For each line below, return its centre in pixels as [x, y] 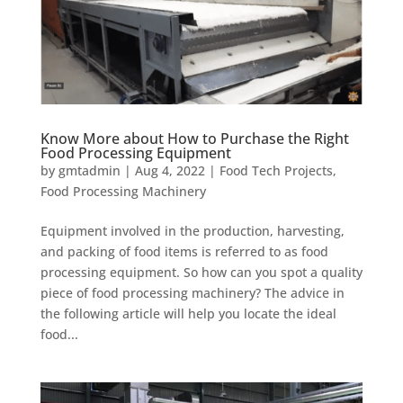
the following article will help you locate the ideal [188, 313]
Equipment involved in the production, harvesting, [192, 230]
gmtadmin [89, 170]
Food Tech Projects [276, 170]
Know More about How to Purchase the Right [194, 138]
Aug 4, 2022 [170, 170]
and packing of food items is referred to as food [184, 251]
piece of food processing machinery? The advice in [192, 292]
